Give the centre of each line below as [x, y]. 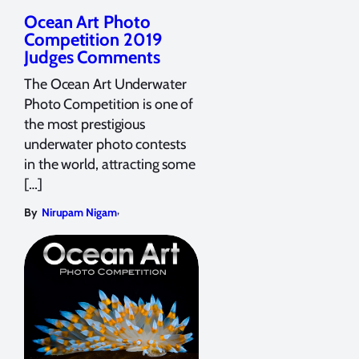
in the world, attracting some [110, 164]
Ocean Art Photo [87, 22]
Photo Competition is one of [109, 104]
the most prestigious [85, 124]
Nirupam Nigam [79, 212]
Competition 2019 [93, 39]
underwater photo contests [105, 144]
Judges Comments [92, 57]
